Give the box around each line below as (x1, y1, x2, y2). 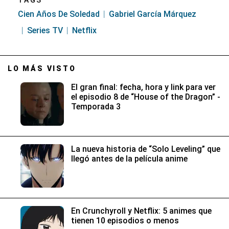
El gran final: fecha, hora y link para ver (71, 82, 216, 92)
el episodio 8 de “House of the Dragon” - (71, 91, 220, 102)
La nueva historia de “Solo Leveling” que (71, 144, 220, 154)
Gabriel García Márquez (109, 9, 196, 19)
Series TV (27, 25, 63, 35)
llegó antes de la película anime (71, 153, 188, 164)
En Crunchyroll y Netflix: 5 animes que (71, 205, 212, 216)
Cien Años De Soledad (18, 9, 100, 19)
